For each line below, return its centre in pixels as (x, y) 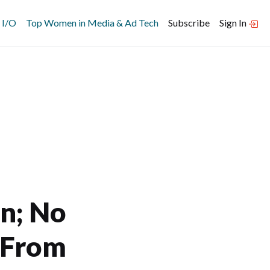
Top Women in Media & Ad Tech (92, 23)
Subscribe (189, 23)
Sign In (234, 23)
